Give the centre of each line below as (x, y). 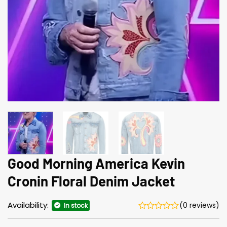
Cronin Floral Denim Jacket (91, 181)
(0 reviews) (199, 205)
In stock (76, 205)
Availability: (29, 205)
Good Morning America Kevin (96, 163)
